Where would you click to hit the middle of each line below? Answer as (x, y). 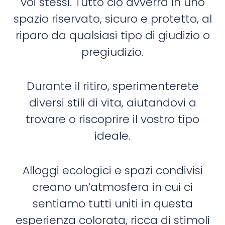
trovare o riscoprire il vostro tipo (113, 120)
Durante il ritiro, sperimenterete (113, 86)
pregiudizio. (113, 52)
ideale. (113, 136)
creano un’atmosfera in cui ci (113, 187)
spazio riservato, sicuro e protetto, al (113, 19)
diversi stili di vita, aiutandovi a (113, 103)
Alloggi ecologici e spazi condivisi (113, 170)
